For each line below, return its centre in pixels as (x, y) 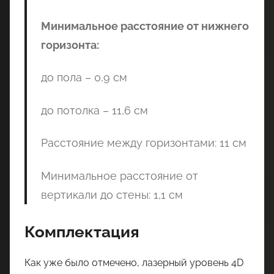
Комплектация (82, 231)
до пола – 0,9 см (84, 77)
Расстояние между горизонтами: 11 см (143, 143)
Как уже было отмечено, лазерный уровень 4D (134, 263)
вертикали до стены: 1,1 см (112, 194)
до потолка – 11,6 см (94, 110)
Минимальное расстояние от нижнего (145, 26)
